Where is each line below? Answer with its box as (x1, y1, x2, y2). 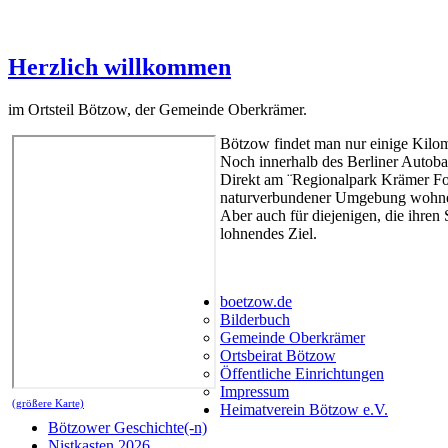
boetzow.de (220, 292, 292, 310)
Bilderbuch (220, 310, 290, 328)
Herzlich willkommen (8, 53, 231, 80)
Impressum (220, 382, 289, 400)
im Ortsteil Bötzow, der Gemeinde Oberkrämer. (8, 100, 307, 118)
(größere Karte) (12, 397, 84, 409)
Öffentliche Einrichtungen (220, 364, 384, 382)
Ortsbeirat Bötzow (220, 346, 336, 364)
